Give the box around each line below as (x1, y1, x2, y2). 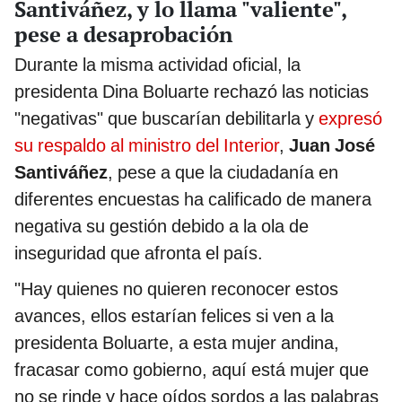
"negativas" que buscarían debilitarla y (14, 107, 319, 129)
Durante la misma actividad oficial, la (14, 53, 301, 75)
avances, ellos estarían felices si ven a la (14, 304, 334, 327)
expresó (319, 107, 382, 129)
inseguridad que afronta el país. (14, 241, 263, 264)
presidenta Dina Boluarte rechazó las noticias (14, 80, 369, 102)
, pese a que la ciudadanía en (108, 161, 338, 183)
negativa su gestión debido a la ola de (14, 214, 309, 237)
